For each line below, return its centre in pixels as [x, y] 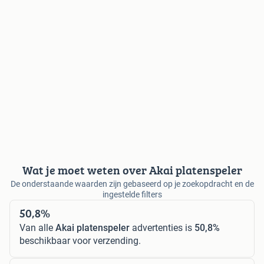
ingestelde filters [132, 194]
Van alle [37, 227]
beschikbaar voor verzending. [80, 240]
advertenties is [162, 227]
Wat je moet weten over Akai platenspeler [132, 170]
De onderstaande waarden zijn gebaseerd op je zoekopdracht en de [132, 184]
